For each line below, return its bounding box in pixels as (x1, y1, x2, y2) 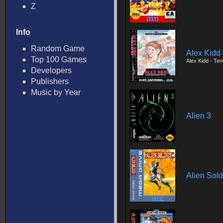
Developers (31, 66, 72, 75)
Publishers (31, 77, 69, 86)
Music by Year (31, 88, 81, 97)
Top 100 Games (31, 55, 87, 64)
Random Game (31, 44, 85, 53)
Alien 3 (186, 111, 211, 120)
